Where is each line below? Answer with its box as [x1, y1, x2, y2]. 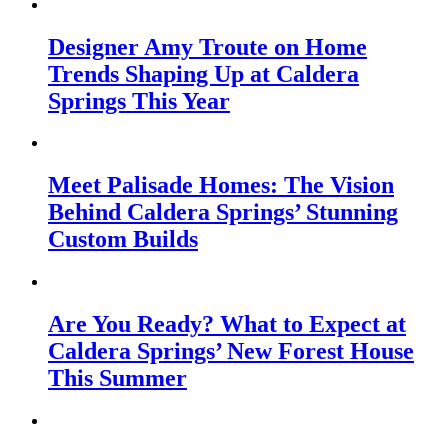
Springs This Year [48, 87, 230, 114]
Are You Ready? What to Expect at [48, 311, 406, 338]
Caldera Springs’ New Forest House [48, 338, 414, 365]
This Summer [48, 365, 187, 392]
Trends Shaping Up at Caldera [48, 60, 359, 87]
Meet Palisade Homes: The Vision [48, 172, 394, 199]
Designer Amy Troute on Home [48, 33, 367, 60]
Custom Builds [48, 226, 198, 253]
